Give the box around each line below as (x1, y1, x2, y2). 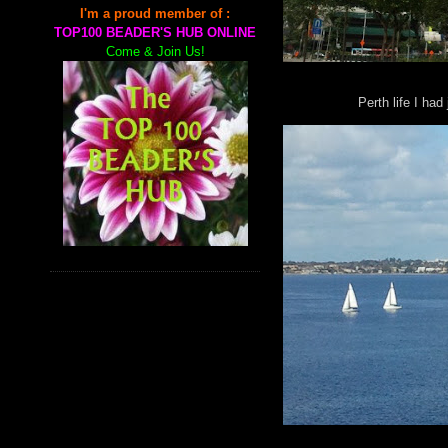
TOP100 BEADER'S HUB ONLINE (54, 25, 256, 41)
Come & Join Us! (105, 44, 205, 60)
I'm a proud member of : (80, 6, 230, 22)
